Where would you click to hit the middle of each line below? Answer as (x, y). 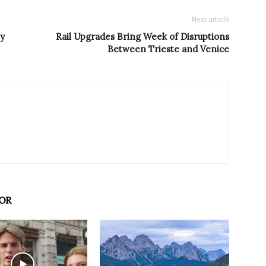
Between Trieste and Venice (168, 49)
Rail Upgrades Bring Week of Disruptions (142, 37)
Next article (210, 20)
